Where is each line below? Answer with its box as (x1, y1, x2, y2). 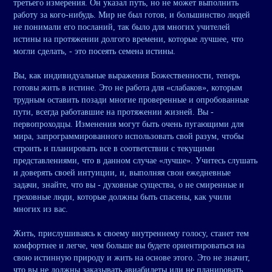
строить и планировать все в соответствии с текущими (13, 144, 215, 154)
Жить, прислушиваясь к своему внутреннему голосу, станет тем (13, 229, 249, 239)
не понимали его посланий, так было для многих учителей (13, 22, 230, 32)
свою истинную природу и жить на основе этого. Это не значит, (13, 253, 250, 263)
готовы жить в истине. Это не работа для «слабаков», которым (13, 83, 242, 93)
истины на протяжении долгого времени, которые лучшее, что (13, 35, 243, 44)
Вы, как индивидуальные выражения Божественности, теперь (13, 71, 240, 81)
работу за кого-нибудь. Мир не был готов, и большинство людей (13, 10, 250, 20)
